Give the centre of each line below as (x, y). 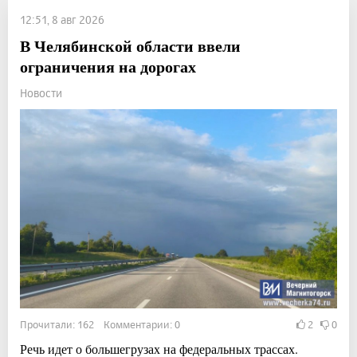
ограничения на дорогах (108, 66)
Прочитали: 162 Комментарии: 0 (100, 325)
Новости (41, 92)
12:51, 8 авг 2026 (62, 19)
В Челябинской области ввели (130, 45)
